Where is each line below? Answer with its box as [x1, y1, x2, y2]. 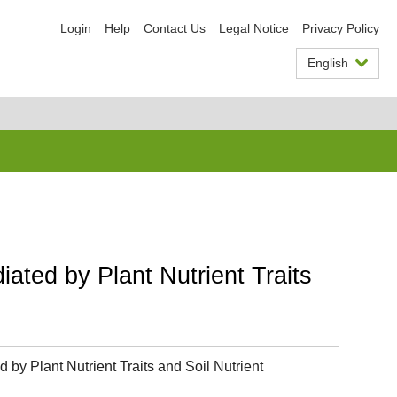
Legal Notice [219, 21, 289, 35]
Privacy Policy [302, 21, 379, 35]
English [307, 56, 348, 70]
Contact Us [144, 21, 206, 35]
